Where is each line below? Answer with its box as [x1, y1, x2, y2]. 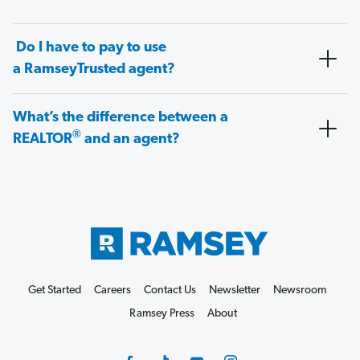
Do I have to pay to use [13, 40, 166, 56]
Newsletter [208, 284, 260, 297]
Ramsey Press [129, 307, 194, 320]
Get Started [27, 284, 81, 297]
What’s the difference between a [13, 110, 228, 126]
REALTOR [13, 132, 72, 148]
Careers [93, 284, 131, 297]
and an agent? [81, 132, 180, 148]
